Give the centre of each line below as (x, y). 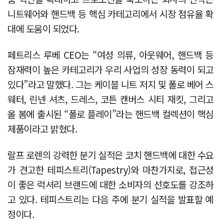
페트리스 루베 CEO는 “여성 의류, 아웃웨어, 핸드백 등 (110, 54)
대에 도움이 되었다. (43, 28)
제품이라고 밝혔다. (42, 128)
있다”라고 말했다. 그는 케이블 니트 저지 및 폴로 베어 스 (110, 84)
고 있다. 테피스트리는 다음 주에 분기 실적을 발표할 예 (110, 199)
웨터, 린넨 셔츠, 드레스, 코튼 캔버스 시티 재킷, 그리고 (110, 99)
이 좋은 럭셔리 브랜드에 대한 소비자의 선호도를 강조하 (110, 184)
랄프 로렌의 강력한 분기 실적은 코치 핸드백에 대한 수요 (110, 154)
